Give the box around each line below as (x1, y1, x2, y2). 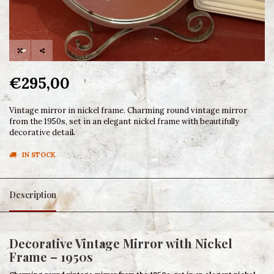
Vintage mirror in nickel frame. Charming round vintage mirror (9, 105, 247, 116)
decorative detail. (9, 127, 75, 138)
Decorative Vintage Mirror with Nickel (9, 235, 232, 251)
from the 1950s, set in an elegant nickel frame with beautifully (9, 116, 239, 127)
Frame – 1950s (9, 248, 93, 265)
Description (9, 189, 56, 201)
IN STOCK (22, 150, 56, 159)
